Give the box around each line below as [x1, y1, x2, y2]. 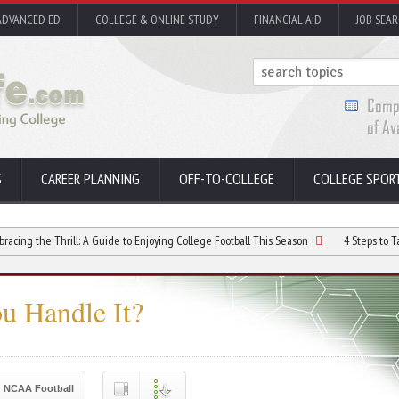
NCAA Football [4, 383, 74, 394]
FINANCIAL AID [254, 12, 322, 28]
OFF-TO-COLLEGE [179, 169, 274, 189]
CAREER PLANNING [41, 169, 140, 189]
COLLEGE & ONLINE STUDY [95, 12, 219, 28]
